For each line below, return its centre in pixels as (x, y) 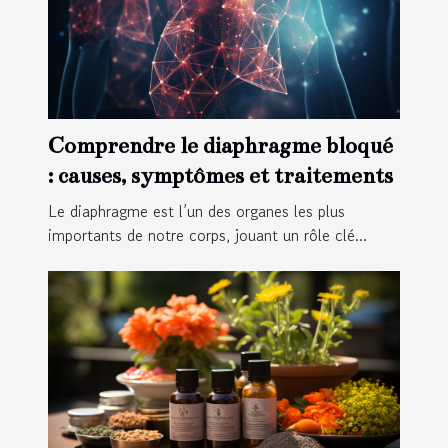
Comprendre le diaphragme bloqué (220, 146)
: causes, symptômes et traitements (220, 176)
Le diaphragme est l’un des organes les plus (196, 211)
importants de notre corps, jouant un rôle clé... (207, 235)
